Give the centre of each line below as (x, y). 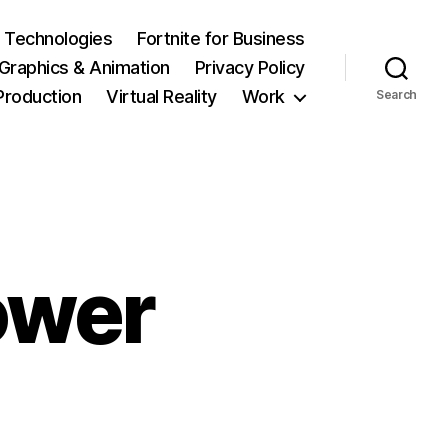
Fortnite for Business (221, 38)
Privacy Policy (249, 67)
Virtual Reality (161, 96)
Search (396, 94)
